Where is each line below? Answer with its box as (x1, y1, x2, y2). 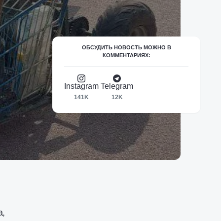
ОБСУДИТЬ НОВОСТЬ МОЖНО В (81, 44, 171, 50)
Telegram (101, 82, 133, 90)
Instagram (64, 82, 99, 90)
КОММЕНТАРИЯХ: (102, 52, 150, 58)
